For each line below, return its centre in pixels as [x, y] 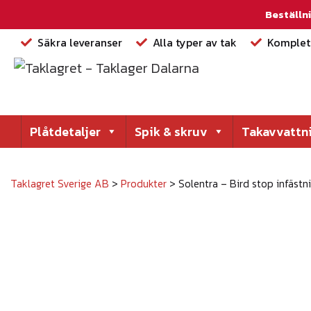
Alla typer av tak [195, 42]
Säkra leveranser [80, 42]
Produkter [144, 184]
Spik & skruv [171, 132]
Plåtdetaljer [65, 132]
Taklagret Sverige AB [60, 184]
